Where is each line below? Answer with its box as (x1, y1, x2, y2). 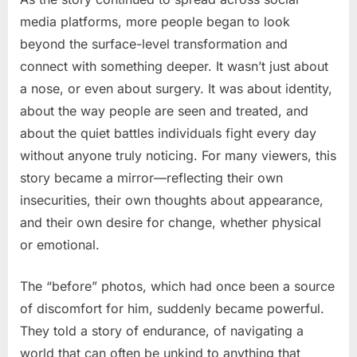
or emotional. (20, 236, 100, 253)
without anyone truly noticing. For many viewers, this (20, 147, 336, 163)
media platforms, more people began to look (20, 13, 290, 29)
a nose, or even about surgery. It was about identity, (20, 80, 332, 96)
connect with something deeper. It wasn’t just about (20, 57, 328, 74)
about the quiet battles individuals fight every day (20, 124, 316, 141)
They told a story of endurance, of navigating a (20, 322, 304, 339)
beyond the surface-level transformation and (20, 35, 288, 52)
